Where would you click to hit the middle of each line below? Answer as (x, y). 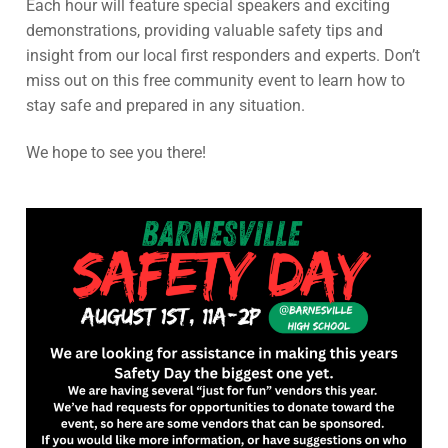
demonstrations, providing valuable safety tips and (204, 30)
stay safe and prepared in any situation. (165, 105)
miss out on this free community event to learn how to (215, 80)
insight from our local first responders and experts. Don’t (223, 55)
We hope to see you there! (116, 153)
